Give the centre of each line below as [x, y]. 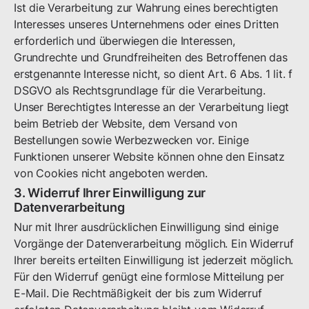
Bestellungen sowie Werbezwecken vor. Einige [131, 140]
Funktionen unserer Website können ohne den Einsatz [149, 157]
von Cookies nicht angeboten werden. [111, 173]
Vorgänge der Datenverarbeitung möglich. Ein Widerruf [154, 243]
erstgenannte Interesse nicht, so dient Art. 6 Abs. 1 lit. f [153, 74]
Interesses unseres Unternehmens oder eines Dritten [146, 24]
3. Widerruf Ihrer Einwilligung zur [110, 193]
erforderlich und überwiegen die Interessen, [124, 41]
